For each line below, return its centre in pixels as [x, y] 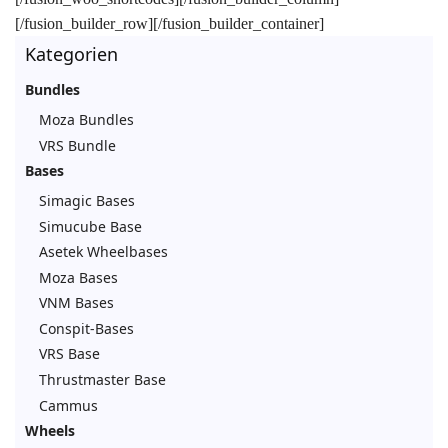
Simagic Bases [87, 200]
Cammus [68, 405]
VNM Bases [76, 303]
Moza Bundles [86, 119]
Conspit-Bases [86, 328]
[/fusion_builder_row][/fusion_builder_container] [169, 24]
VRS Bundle [77, 145]
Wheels [50, 431]
